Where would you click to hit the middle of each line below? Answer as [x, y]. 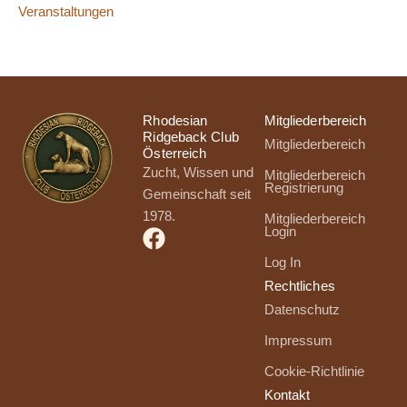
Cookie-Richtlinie [314, 372]
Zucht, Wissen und [199, 173]
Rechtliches [299, 286]
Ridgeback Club [191, 137]
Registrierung [303, 188]
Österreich [175, 154]
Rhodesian [175, 121]
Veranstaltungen [66, 11]
